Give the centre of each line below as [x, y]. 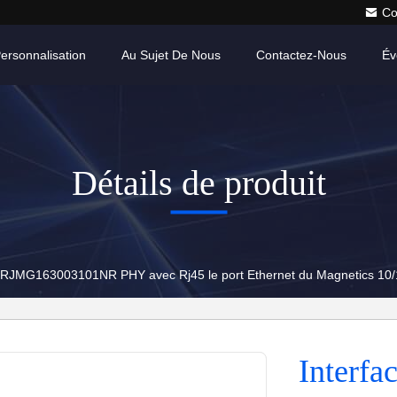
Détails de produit [198, 183]
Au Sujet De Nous [171, 55]
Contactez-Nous [301, 55]
